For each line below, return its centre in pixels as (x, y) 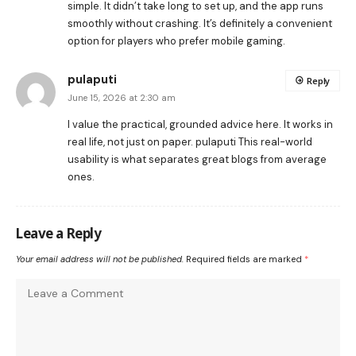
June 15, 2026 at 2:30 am (122, 97)
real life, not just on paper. (132, 141)
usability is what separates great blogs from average (197, 159)
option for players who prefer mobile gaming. (176, 41)
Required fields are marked (245, 259)
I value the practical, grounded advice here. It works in (200, 124)
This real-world (274, 141)
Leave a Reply (59, 233)
